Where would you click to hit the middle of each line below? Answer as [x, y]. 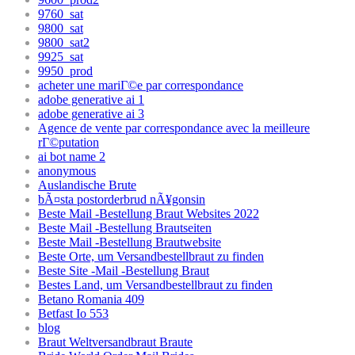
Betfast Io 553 [73, 314]
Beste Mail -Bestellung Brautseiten [125, 228]
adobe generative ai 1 [91, 100]
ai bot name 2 [72, 157]
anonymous [67, 171]
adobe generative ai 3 [91, 114]
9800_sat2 [64, 43]
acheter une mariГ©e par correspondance [141, 86]
